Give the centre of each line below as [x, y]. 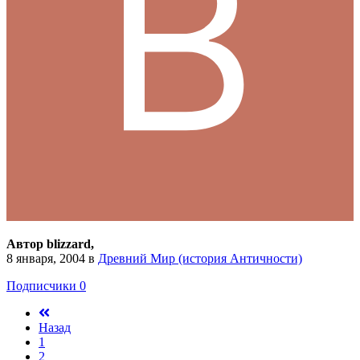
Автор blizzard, [50, 244]
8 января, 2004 [46, 259]
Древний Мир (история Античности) [200, 259]
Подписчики [41, 286]
